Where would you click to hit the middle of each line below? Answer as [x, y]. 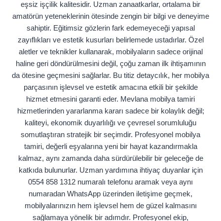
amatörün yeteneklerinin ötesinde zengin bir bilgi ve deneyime [110, 16]
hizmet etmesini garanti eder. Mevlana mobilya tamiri [110, 99]
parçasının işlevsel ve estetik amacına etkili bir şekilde [110, 87]
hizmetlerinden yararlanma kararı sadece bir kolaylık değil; [110, 111]
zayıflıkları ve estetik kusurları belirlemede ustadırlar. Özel [110, 40]
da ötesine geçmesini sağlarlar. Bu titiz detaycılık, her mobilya [110, 75]
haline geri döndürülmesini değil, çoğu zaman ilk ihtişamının [110, 64]
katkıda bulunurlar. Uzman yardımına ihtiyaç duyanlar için [110, 170]
